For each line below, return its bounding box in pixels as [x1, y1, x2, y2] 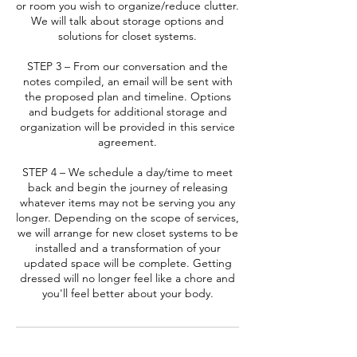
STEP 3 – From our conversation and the [27, 59, 228, 73]
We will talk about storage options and [31, 14, 224, 28]
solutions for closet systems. [58, 29, 197, 43]
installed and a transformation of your [34, 241, 221, 255]
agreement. [98, 135, 157, 149]
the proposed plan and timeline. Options [24, 89, 231, 104]
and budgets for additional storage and [28, 104, 227, 119]
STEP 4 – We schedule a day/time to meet [22, 165, 233, 179]
